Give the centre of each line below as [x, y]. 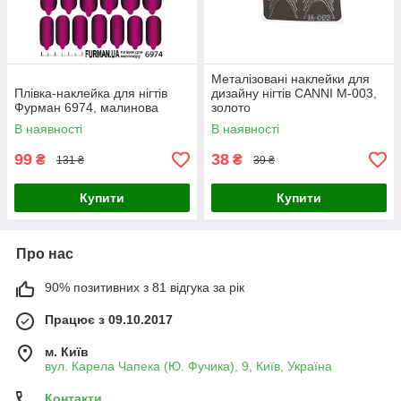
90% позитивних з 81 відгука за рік [145, 288]
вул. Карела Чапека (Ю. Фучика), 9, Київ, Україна [188, 367]
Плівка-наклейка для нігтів [91, 94]
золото [231, 108]
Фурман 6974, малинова [86, 108]
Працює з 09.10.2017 [109, 320]
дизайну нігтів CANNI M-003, [294, 94]
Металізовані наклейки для [290, 79]
